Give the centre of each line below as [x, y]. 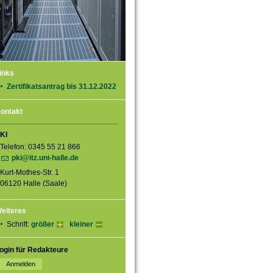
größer [42, 225]
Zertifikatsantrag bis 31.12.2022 [61, 87]
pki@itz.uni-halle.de [45, 158]
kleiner [81, 225]
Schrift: [19, 225]
